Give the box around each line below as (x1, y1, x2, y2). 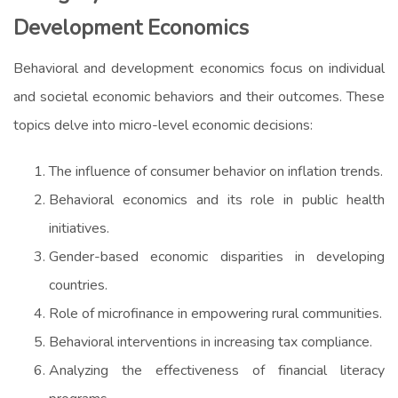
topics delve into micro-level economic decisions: (13, 115, 313, 135)
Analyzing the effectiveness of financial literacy (49, 360, 385, 380)
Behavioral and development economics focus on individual (13, 58, 385, 78)
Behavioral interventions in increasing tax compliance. (49, 331, 372, 352)
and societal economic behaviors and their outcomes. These (13, 86, 385, 107)
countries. (49, 275, 107, 295)
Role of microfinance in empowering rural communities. (49, 303, 382, 323)
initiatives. (49, 218, 109, 238)
